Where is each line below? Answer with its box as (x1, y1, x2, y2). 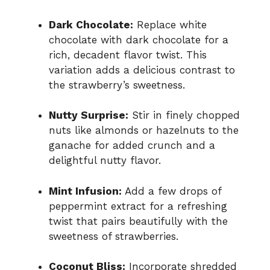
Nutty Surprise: (49, 109, 128, 122)
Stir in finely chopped (128, 109, 240, 122)
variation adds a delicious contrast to (49, 63, 235, 76)
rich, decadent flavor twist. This (49, 48, 207, 61)
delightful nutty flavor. (49, 154, 161, 167)
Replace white (133, 18, 207, 31)
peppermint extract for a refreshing (49, 199, 227, 212)
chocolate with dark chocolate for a (49, 33, 228, 46)
